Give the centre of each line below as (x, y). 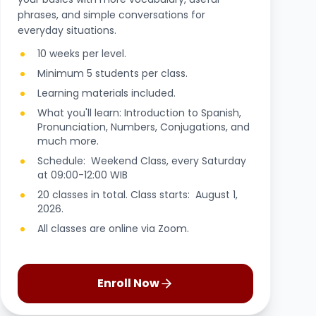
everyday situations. (68, 30)
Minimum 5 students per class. (113, 73)
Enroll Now (146, 283)
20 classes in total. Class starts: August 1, (138, 195)
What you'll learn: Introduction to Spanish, (139, 113)
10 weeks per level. (82, 54)
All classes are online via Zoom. (113, 229)
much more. (71, 141)
